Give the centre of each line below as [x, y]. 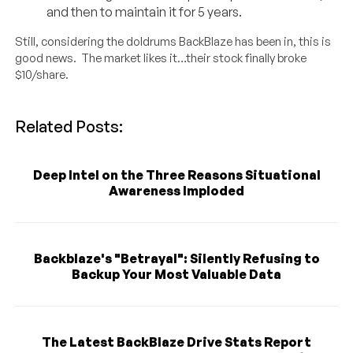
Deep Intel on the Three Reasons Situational [176, 175]
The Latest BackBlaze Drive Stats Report [176, 342]
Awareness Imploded [176, 190]
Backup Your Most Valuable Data [176, 274]
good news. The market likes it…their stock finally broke [161, 58]
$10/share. [42, 74]
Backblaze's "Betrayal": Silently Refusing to [176, 258]
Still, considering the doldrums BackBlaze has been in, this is [173, 41]
